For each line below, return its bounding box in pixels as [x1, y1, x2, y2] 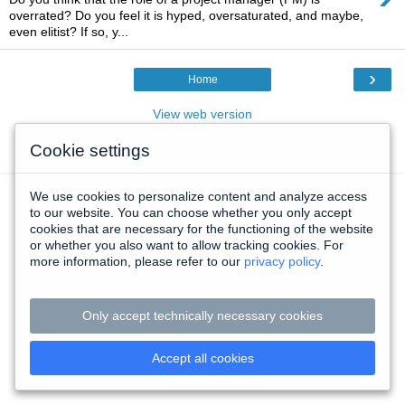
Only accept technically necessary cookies [82, 308, 323, 324]
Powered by [143, 147, 215, 162]
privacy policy [244, 254, 320, 269]
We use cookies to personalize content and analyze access [30, 189, 367, 204]
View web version [153, 107, 252, 121]
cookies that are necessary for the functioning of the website [30, 221, 373, 237]
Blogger [214, 147, 259, 162]
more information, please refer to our [30, 254, 244, 269]
